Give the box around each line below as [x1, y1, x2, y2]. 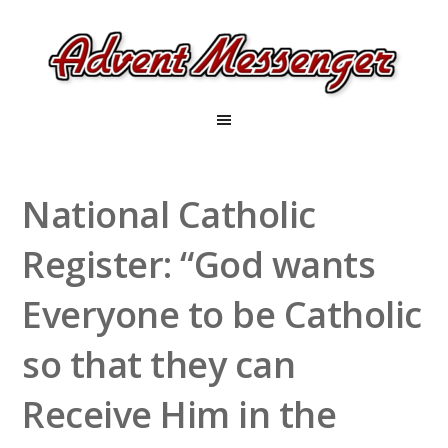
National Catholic [22, 190, 316, 239]
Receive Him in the [22, 390, 337, 439]
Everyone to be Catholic [22, 290, 422, 339]
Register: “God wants [22, 240, 376, 289]
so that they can [22, 340, 296, 389]
